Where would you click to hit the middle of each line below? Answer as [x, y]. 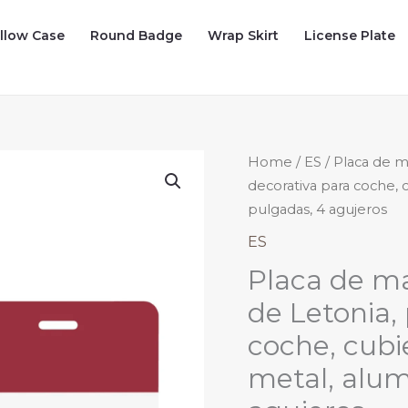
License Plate [350, 36]
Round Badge [137, 36]
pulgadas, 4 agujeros [317, 209]
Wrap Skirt [244, 36]
